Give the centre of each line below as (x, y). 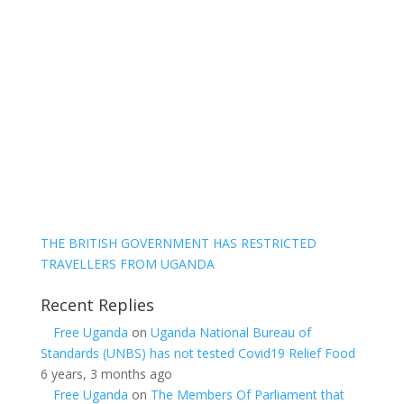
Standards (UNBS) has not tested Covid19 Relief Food (197, 353)
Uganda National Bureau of (230, 333)
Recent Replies (97, 305)
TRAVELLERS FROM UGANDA (127, 264)
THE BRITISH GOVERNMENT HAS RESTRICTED (178, 243)
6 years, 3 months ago (106, 374)
